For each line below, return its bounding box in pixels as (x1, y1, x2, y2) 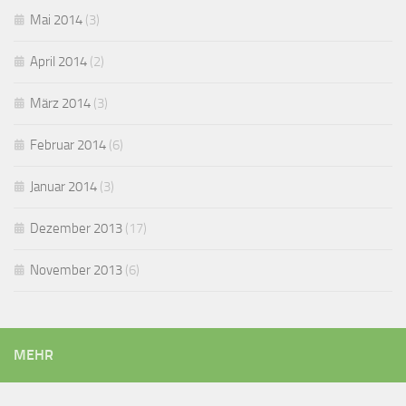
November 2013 (30, 262, 122, 279)
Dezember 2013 (30, 220, 122, 237)
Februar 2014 (30, 137, 106, 154)
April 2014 (30, 53, 87, 71)
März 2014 (30, 95, 91, 112)
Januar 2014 (30, 179, 97, 196)
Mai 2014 (30, 12, 82, 29)
